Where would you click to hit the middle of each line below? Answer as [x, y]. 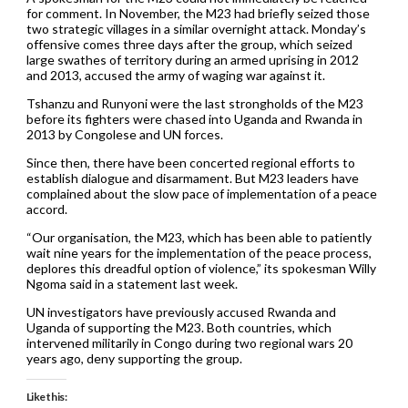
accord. [46, 209]
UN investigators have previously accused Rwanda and [181, 311]
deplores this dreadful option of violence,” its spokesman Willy [201, 268]
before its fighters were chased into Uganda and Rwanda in [194, 118]
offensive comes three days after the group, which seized [189, 44]
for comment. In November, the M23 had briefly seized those [198, 13]
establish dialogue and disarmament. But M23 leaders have [192, 178]
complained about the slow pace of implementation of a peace [201, 193]
